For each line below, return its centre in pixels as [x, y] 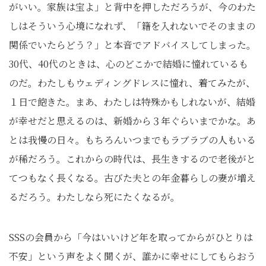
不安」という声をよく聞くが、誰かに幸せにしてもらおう [132, 256]
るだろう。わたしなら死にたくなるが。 [94, 197]
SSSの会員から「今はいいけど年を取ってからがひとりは [131, 237]
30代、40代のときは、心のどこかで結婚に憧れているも [129, 64]
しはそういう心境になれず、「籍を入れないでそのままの [132, 26]
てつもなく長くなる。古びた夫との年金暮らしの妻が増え [132, 178]
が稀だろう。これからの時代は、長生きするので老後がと [132, 159]
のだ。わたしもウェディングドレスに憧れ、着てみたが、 [132, 83]
